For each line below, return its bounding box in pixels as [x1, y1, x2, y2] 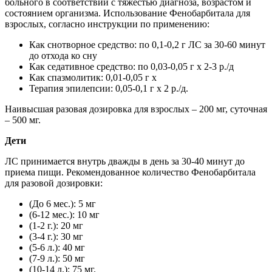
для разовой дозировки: [5, 178, 103, 189]
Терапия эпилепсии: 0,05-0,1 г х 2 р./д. [29, 83, 188, 94]
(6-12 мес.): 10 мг [29, 209, 100, 220]
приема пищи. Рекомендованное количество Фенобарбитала [5, 167, 256, 178]
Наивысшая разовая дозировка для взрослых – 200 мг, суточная [5, 104, 267, 115]
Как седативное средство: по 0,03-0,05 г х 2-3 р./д [29, 61, 234, 72]
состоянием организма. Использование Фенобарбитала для [5, 8, 250, 19]
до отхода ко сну [29, 50, 97, 61]
